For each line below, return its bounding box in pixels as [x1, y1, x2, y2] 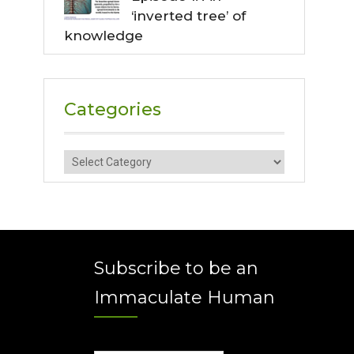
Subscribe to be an [93, 257, 258, 279]
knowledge [64, 27, 143, 43]
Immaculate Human [93, 286, 275, 308]
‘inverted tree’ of [131, 7, 246, 24]
